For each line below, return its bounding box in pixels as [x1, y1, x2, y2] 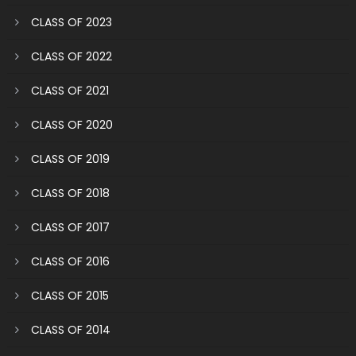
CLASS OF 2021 [30, 83, 109, 99]
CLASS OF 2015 [30, 288, 109, 304]
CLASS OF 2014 [30, 322, 110, 339]
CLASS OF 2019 [30, 151, 110, 168]
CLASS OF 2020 [30, 117, 113, 133]
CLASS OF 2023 [30, 14, 112, 31]
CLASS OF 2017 [30, 219, 110, 236]
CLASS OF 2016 [30, 253, 110, 270]
